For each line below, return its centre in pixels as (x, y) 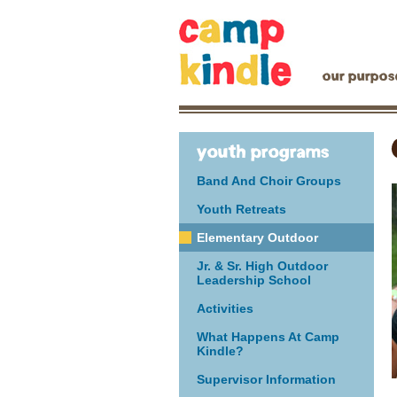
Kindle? (220, 351)
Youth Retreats (241, 209)
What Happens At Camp (268, 337)
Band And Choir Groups (269, 181)
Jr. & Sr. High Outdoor (262, 266)
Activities (225, 308)
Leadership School (254, 280)
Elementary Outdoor (257, 237)
